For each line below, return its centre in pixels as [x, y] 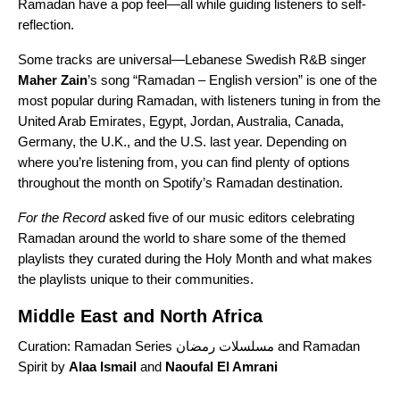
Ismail [120, 367]
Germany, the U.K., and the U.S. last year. [142, 142]
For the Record [62, 218]
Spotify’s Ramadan [218, 183]
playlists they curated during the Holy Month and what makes [195, 259]
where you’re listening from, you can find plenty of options [184, 162]
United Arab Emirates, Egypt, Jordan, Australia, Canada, [181, 121]
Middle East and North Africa [140, 317]
